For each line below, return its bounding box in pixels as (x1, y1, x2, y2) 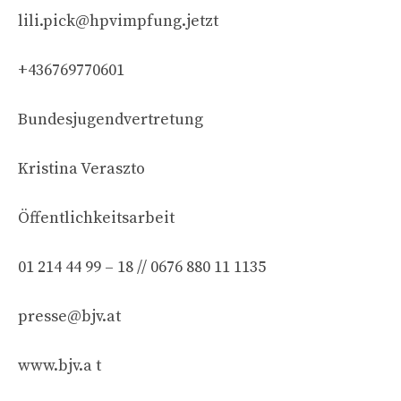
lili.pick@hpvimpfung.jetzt (18, 10, 218, 31)
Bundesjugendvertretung (18, 108, 203, 130)
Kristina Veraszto (18, 158, 145, 179)
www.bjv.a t (18, 354, 101, 376)
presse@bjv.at (18, 305, 121, 327)
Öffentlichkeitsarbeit (18, 207, 175, 228)
